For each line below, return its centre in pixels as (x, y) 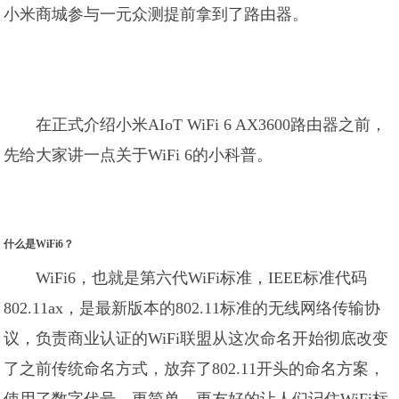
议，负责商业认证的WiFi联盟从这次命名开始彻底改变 (196, 338)
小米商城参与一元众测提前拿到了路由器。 (156, 14)
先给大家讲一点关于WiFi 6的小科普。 (138, 155)
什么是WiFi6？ (39, 244)
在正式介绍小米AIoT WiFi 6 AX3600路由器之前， (212, 125)
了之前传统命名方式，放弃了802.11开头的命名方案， (195, 369)
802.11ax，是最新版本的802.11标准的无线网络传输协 (192, 308)
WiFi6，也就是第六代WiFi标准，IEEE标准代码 (202, 278)
